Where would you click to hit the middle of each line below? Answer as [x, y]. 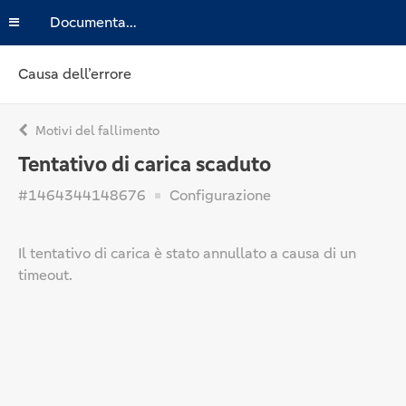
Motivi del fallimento [96, 130]
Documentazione [131, 22]
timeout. [45, 275]
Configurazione [218, 195]
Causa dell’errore [75, 74]
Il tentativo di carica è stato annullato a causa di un [187, 253]
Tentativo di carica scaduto [145, 164]
